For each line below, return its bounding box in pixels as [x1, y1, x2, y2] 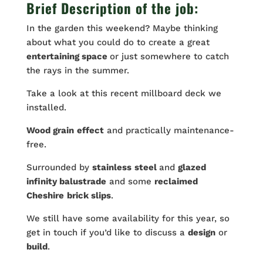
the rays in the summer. [26, 65, 129, 76]
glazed [177, 161, 206, 173]
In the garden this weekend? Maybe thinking [26, 22, 218, 33]
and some [106, 176, 154, 187]
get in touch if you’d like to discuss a [26, 227, 188, 238]
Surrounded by [26, 161, 92, 173]
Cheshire [26, 190, 64, 201]
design [187, 227, 215, 238]
